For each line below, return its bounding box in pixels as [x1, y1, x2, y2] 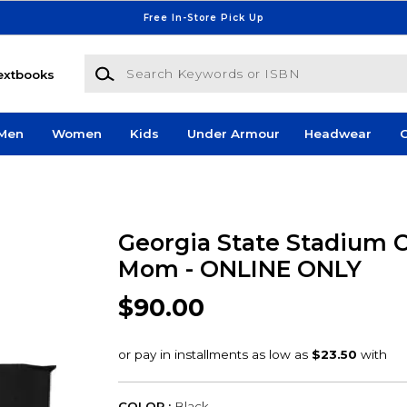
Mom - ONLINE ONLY [117, 254, 362, 283]
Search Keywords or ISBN [83, 55, 246, 71]
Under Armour [186, 126, 280, 142]
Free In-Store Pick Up [143, 11, 264, 24]
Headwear [303, 126, 372, 142]
